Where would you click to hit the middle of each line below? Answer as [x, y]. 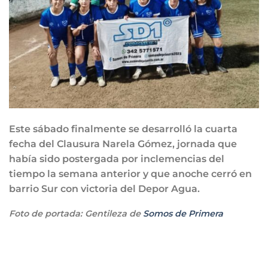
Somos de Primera [183, 214]
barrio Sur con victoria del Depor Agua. [104, 188]
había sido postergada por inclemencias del [117, 159]
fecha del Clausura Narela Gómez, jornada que [123, 144]
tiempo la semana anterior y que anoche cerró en [130, 173]
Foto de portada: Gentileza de [76, 214]
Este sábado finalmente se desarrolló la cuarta [123, 129]
